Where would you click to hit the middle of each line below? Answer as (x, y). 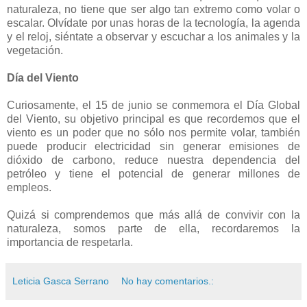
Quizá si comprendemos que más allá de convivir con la (153, 214)
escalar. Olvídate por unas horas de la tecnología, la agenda (153, 23)
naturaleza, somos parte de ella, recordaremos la (153, 228)
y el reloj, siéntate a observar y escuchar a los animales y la (153, 36)
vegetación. (35, 50)
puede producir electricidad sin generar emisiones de (153, 146)
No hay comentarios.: (168, 281)
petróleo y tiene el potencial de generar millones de (153, 173)
